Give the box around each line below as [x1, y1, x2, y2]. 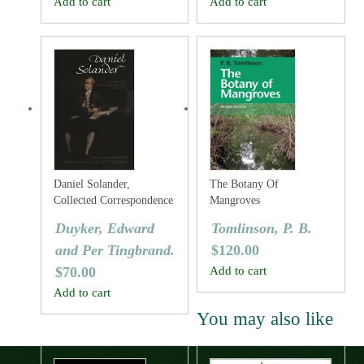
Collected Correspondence [54, 194, 173, 206]
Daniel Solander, [54, 178, 130, 190]
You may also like [197, 309, 334, 329]
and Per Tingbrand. [55, 242, 175, 258]
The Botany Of [210, 178, 279, 190]
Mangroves [210, 194, 261, 206]
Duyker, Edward [55, 220, 154, 236]
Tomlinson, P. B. [211, 220, 313, 236]
